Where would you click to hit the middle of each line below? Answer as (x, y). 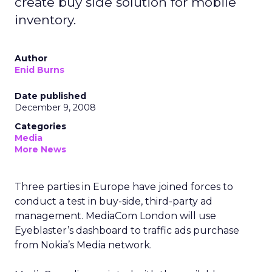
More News (40, 149)
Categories (40, 126)
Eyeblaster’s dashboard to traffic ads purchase (127, 230)
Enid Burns (39, 70)
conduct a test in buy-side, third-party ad (114, 201)
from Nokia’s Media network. (83, 245)
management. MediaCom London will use (115, 216)
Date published (50, 96)
